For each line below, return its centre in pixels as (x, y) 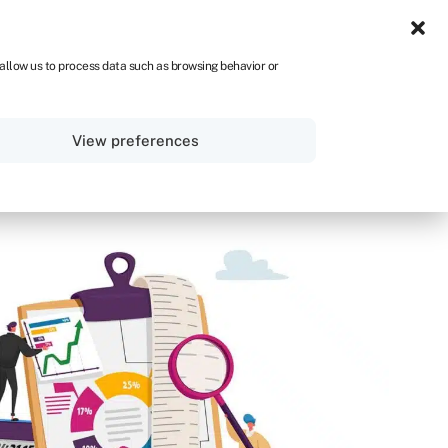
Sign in (202, 114)
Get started (328, 114)
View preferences (136, 140)
